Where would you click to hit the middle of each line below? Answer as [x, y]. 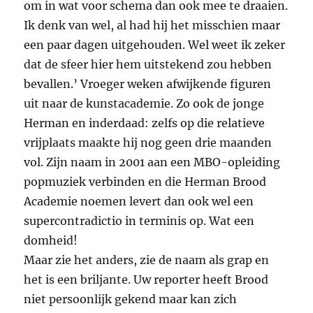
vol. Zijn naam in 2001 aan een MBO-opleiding [152, 162]
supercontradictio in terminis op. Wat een [139, 221]
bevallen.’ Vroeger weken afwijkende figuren [148, 84]
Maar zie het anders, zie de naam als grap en [147, 260]
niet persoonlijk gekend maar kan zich [131, 299]
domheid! [51, 241]
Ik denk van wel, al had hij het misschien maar [152, 26]
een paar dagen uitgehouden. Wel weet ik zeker [155, 45]
